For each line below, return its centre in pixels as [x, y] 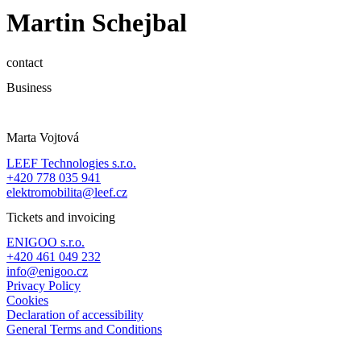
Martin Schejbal [97, 23]
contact [25, 62]
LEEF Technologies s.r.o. [71, 163]
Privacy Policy [44, 286]
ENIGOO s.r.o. [46, 243]
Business [29, 87]
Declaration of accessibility [75, 315]
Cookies [27, 301]
